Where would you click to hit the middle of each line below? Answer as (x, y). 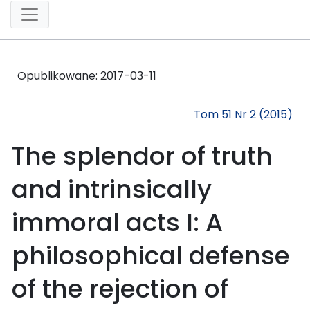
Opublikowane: (59, 75)
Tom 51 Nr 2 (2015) (243, 114)
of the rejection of (120, 289)
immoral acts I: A (117, 222)
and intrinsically (112, 189)
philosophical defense (151, 255)
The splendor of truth (142, 156)
